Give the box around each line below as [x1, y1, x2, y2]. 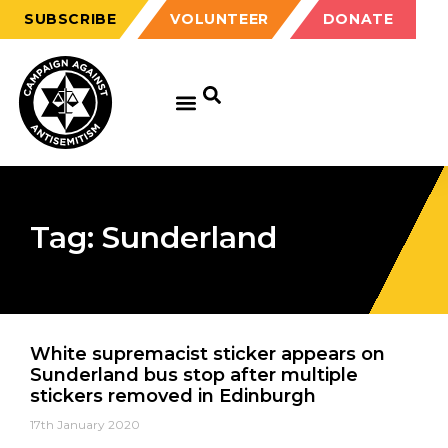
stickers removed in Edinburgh [30, 385, 316, 407]
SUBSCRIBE [24, 10, 117, 28]
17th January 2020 [30, 417, 140, 432]
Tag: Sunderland [30, 219, 277, 256]
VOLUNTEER [170, 10, 269, 28]
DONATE [322, 10, 394, 28]
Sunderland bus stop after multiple [30, 364, 358, 386]
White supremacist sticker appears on [30, 343, 385, 365]
